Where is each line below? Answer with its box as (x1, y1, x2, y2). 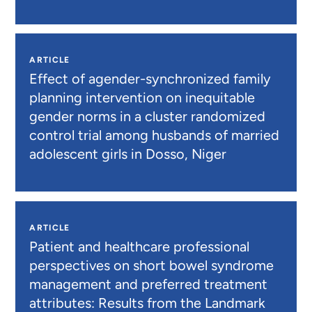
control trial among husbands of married (29, 127, 280, 144)
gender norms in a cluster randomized (29, 108, 266, 125)
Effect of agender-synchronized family (29, 70, 272, 88)
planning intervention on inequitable (29, 89, 256, 107)
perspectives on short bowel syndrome (29, 257, 274, 274)
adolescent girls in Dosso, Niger (29, 146, 227, 163)
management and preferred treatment (29, 276, 268, 293)
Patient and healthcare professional (29, 238, 250, 256)
